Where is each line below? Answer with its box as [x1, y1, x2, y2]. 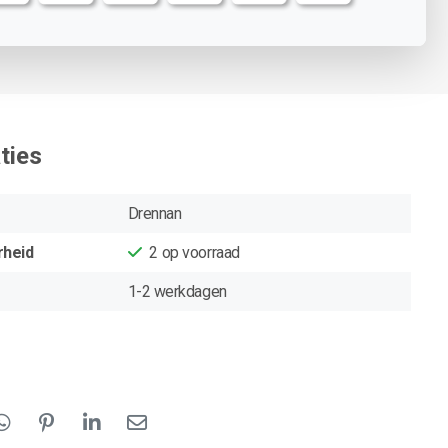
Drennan [127, 203, 182, 223]
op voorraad [161, 242, 240, 262]
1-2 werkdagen [127, 281, 227, 301]
